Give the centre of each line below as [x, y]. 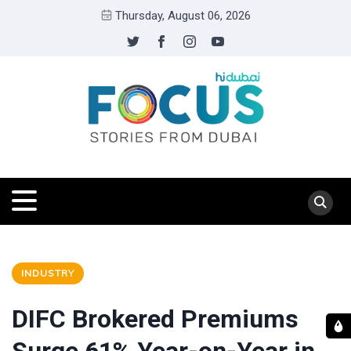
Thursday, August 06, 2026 [183, 16]
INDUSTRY [48, 273]
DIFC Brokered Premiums [155, 319]
